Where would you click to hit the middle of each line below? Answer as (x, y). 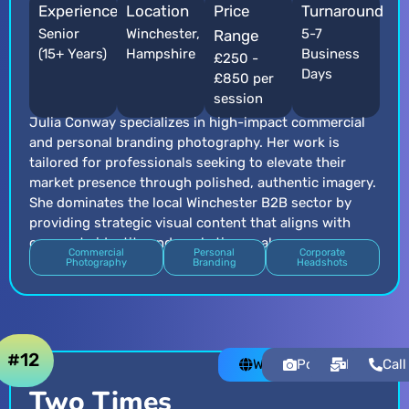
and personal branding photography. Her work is (184, 143)
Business (330, 54)
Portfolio (326, 365)
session (238, 99)
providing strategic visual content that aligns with (190, 223)
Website (278, 365)
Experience (79, 11)
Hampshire (161, 54)
